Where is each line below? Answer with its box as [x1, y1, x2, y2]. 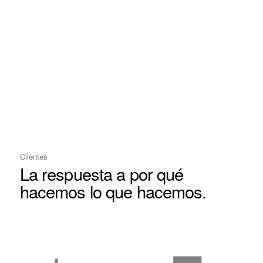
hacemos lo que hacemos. [19, 178, 207, 203]
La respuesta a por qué [19, 161, 184, 186]
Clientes [19, 150, 48, 162]
